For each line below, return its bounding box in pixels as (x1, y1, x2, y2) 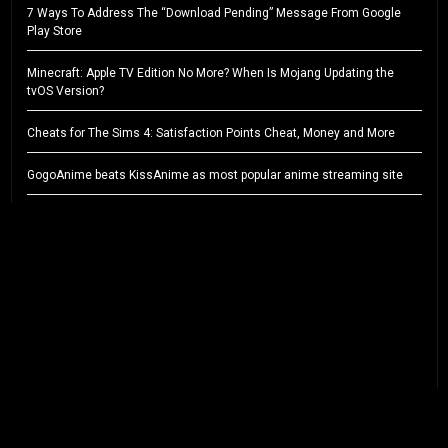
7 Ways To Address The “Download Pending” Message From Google (26, 6, 401, 21)
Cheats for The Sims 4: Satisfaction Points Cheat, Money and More (26, 126, 395, 141)
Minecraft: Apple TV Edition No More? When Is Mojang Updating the (26, 66, 394, 81)
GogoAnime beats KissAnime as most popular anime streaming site (26, 168, 403, 183)
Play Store (26, 24, 82, 39)
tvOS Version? (26, 84, 104, 99)
